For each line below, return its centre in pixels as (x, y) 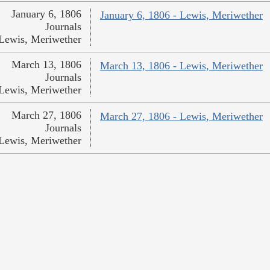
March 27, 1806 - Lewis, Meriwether (181, 117)
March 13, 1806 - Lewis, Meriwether (181, 66)
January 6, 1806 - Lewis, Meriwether (181, 15)
